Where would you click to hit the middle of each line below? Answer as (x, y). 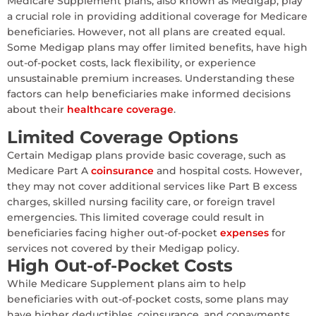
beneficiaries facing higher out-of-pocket (112, 232)
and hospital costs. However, (228, 170)
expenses (243, 232)
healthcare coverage (119, 110)
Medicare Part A (48, 170)
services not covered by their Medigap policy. (123, 248)
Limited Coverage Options (123, 137)
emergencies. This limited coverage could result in (136, 217)
